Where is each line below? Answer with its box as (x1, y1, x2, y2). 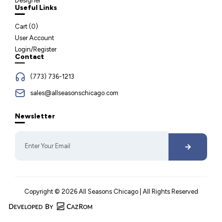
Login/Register (15, 45, 56, 53)
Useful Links (15, 3, 57, 12)
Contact (15, 52, 44, 61)
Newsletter (15, 112, 55, 121)
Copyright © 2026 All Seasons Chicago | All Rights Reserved (24, 188, 198, 196)
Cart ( (15, 22, 31, 30)
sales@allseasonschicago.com (30, 89, 119, 97)
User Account (15, 34, 54, 42)
